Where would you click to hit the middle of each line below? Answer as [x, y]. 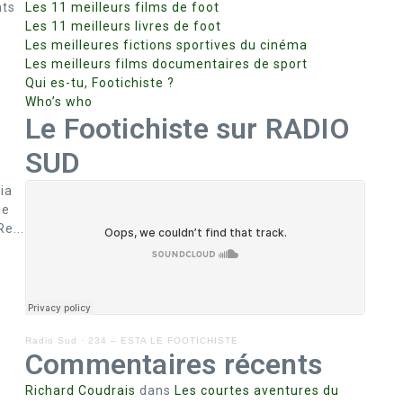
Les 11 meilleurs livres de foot [123, 26]
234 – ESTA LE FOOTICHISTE [163, 340]
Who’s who [59, 102]
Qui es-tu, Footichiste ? [100, 83]
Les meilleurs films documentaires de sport [166, 64]
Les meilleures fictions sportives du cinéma [166, 45]
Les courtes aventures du [257, 390]
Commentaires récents [174, 364]
